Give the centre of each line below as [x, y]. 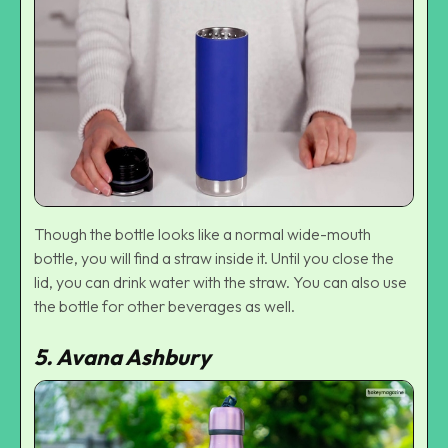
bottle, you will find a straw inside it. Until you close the [214, 258]
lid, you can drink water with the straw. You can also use [220, 282]
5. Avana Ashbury [122, 357]
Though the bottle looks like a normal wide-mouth [202, 234]
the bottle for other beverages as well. [164, 306]
